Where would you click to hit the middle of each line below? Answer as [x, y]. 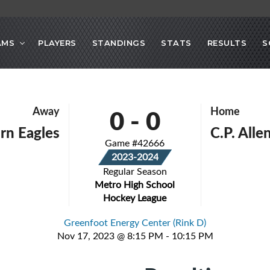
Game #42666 [135, 143]
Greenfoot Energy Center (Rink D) [135, 223]
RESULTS [227, 42]
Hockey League [135, 198]
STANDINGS [118, 42]
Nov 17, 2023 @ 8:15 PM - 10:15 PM [135, 236]
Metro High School [135, 185]
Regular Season [135, 171]
